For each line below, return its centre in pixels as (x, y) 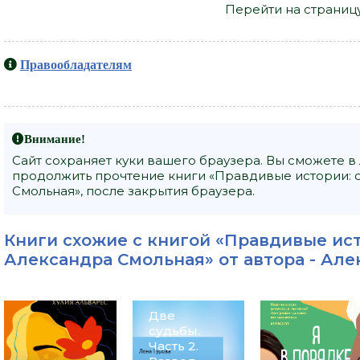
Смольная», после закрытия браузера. (133, 190)
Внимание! (55, 138)
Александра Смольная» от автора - (162, 259)
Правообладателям (76, 64)
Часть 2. (173, 346)
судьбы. (174, 330)
